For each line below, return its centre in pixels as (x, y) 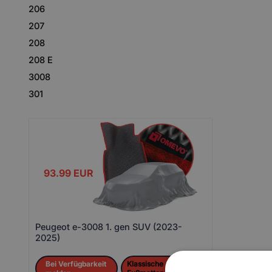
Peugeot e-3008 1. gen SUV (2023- (109, 227)
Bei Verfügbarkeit (76, 264)
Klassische (145, 264)
